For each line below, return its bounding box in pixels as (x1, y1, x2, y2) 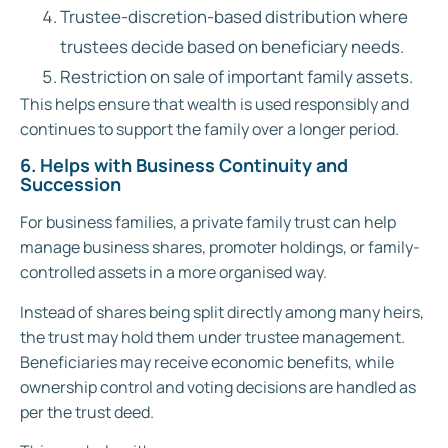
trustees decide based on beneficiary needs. (60, 34, 404, 58)
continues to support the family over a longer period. (20, 117, 399, 140)
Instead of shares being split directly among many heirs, (20, 300, 424, 323)
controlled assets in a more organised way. (20, 261, 327, 284)
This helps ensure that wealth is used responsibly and (20, 92, 409, 115)
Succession (20, 172, 121, 197)
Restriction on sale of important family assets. (60, 64, 413, 88)
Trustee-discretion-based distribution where (60, 4, 408, 28)
